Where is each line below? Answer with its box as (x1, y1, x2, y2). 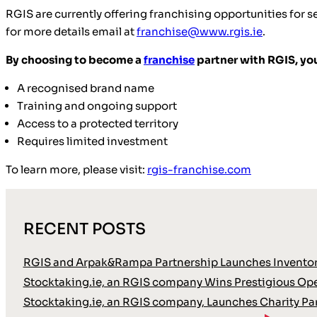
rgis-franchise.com (147, 163, 251, 177)
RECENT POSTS (23, 219, 146, 238)
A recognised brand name (17, 81, 154, 96)
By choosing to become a (6, 52, 144, 67)
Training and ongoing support (17, 99, 177, 113)
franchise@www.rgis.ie (137, 24, 263, 38)
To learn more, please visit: (6, 163, 147, 177)
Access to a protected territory (17, 117, 178, 131)
